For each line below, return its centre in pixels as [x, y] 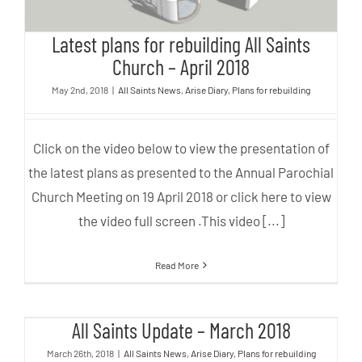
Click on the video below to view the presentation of [181, 148]
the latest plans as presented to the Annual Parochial [181, 173]
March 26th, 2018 [80, 354]
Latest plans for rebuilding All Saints [181, 44]
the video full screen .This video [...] [181, 221]
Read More [177, 265]
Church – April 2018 [181, 67]
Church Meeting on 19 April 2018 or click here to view [181, 197]
